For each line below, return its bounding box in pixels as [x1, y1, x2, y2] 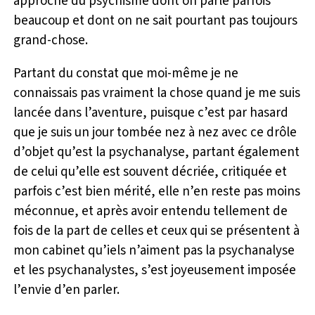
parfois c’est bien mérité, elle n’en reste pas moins [13, 181, 301, 201]
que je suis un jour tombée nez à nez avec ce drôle [13, 122, 297, 142]
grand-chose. [13, 30, 89, 50]
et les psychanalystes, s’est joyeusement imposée [13, 260, 297, 280]
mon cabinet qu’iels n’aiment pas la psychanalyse [13, 240, 295, 260]
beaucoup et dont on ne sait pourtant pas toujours [13, 11, 298, 30]
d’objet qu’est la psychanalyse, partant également [13, 142, 300, 162]
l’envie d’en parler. [13, 280, 120, 300]
